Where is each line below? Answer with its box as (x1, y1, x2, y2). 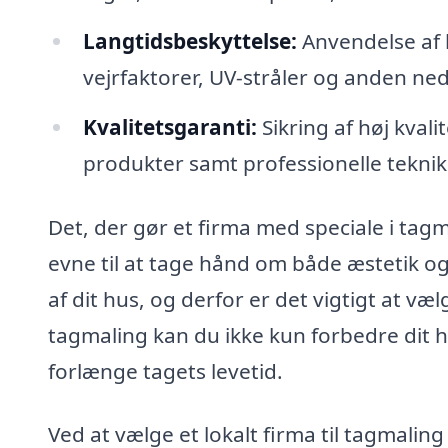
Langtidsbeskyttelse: (82, 27, 297, 56)
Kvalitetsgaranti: (82, 113, 257, 141)
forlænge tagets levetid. (48, 356, 283, 385)
